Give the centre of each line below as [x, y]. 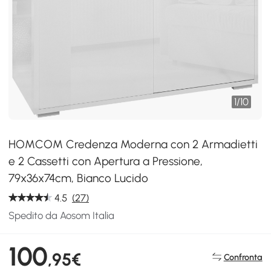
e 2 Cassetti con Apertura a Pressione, [106, 161]
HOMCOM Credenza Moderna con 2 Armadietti [133, 144]
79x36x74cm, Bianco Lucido [79, 178]
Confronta [243, 257]
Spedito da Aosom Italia [62, 215]
